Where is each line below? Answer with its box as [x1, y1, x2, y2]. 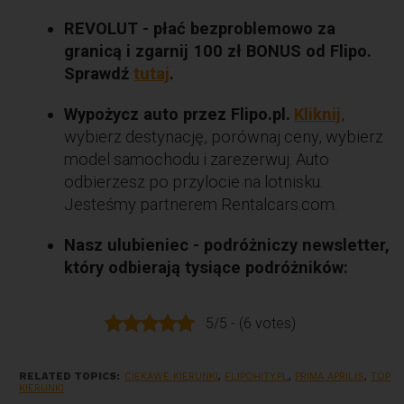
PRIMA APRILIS [295, 370, 365, 382]
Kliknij [294, 104, 342, 124]
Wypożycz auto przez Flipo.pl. [64, 104, 291, 124]
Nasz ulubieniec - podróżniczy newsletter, [64, 234, 390, 254]
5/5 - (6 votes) [205, 314, 296, 332]
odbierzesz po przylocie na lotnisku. [64, 171, 324, 191]
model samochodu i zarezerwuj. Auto [64, 149, 330, 169]
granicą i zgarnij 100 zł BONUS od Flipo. [64, 41, 372, 60]
